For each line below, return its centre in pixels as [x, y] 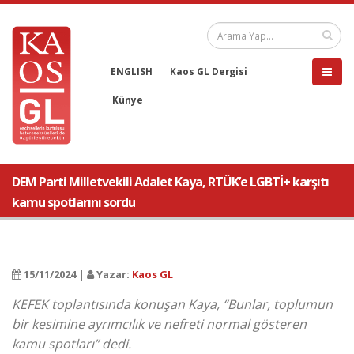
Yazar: [113, 274]
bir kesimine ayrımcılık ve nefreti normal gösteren [159, 324]
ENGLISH [132, 71]
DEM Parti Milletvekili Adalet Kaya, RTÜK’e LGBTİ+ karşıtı [170, 182]
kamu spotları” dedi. [72, 344]
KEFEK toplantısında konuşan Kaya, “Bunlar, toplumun [172, 304]
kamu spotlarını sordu [73, 202]
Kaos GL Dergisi [209, 71]
